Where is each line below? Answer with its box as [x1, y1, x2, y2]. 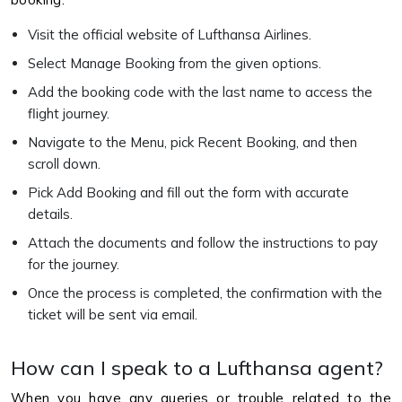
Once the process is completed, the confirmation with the [28, 284, 382, 301]
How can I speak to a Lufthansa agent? [11, 355, 383, 380]
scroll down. [28, 155, 104, 172]
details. [28, 205, 76, 223]
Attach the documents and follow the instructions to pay [28, 234, 378, 251]
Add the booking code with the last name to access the [28, 83, 372, 100]
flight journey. [28, 105, 113, 122]
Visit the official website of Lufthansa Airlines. [28, 26, 315, 43]
